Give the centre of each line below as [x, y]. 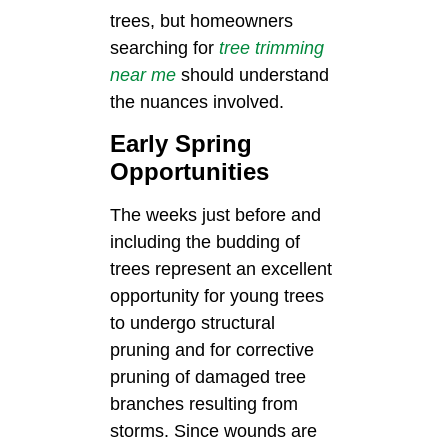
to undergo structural [192, 323]
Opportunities [189, 172]
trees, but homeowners [201, 20]
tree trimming [271, 47]
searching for [164, 47]
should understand [252, 74]
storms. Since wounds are [213, 431]
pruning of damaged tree [208, 377]
